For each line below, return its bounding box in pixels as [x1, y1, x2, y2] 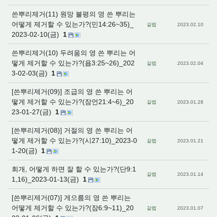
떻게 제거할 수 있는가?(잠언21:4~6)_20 [12, 98, 134, 106]
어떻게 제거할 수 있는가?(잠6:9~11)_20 [12, 204, 134, 212]
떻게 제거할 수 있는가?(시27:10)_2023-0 [12, 137, 137, 144]
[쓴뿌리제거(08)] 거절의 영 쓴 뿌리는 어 [12, 126, 133, 134]
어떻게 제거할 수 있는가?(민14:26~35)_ [12, 20, 134, 28]
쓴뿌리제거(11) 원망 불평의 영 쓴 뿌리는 [12, 10, 136, 18]
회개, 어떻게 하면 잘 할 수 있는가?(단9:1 [12, 165, 136, 173]
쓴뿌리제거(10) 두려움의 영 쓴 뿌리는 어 [12, 49, 136, 57]
